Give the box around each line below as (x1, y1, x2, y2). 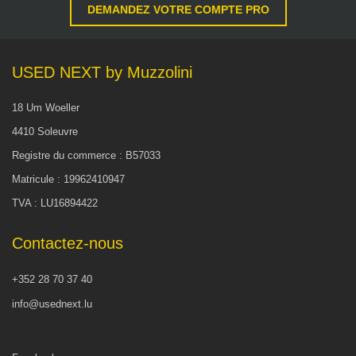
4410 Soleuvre (12, 126, 78, 138)
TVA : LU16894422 (12, 197, 98, 210)
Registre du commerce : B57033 (12, 149, 161, 162)
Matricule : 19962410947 (12, 173, 125, 186)
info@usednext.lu (12, 298, 92, 311)
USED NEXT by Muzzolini (12, 64, 192, 82)
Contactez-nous (12, 234, 123, 253)
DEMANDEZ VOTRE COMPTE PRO (87, 4, 269, 17)
